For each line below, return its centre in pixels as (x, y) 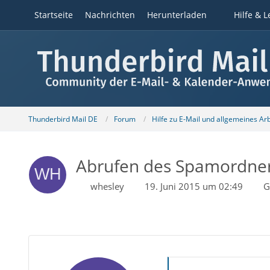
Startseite (53, 15)
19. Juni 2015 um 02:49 (193, 186)
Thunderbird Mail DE (63, 119)
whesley (107, 186)
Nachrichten (110, 15)
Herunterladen (177, 15)
